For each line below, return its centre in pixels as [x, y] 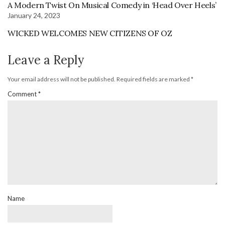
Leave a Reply [46, 60]
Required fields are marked [154, 79]
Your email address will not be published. [62, 79]
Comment [23, 94]
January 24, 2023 [34, 15]
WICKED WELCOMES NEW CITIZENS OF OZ [90, 33]
